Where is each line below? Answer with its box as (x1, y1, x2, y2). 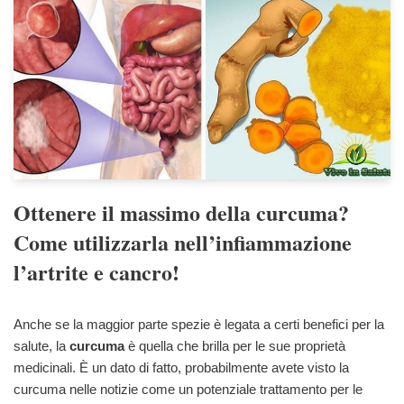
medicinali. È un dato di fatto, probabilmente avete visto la (14, 360, 349, 376)
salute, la (14, 338, 69, 354)
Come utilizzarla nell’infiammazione (14, 226, 352, 259)
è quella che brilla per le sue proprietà (124, 338, 345, 354)
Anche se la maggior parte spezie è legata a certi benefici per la (14, 317, 384, 333)
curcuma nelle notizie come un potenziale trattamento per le (14, 381, 363, 398)
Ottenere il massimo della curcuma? (14, 197, 349, 229)
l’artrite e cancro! (14, 256, 179, 289)
